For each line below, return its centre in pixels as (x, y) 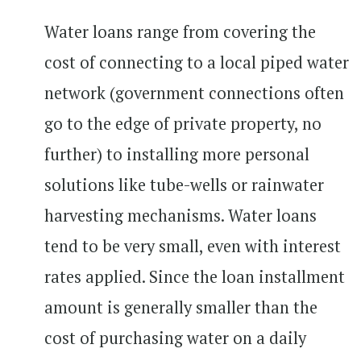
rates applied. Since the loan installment (195, 276)
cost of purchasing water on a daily (175, 338)
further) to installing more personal (177, 154)
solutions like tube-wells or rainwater (184, 185)
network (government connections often (194, 93)
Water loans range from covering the (180, 31)
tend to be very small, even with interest (193, 246)
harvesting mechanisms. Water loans (180, 215)
